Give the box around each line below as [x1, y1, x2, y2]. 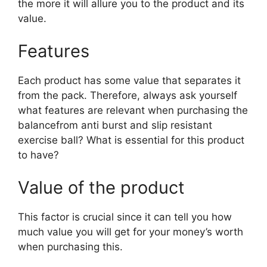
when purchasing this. [18, 240, 123, 253]
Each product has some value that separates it [18, 74, 241, 86]
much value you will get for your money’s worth [18, 225, 243, 238]
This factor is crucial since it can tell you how [18, 210, 232, 223]
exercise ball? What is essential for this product [18, 133, 244, 146]
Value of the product [18, 176, 185, 198]
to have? [18, 148, 59, 161]
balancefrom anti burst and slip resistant [18, 119, 212, 131]
